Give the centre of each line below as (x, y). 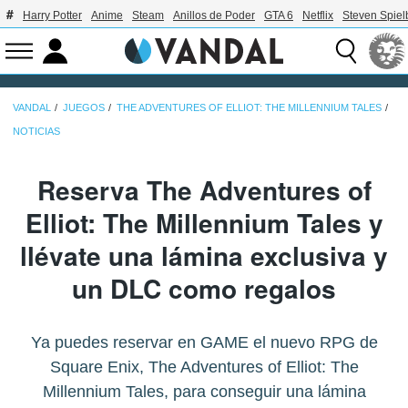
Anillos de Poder (214, 15)
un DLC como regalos (204, 288)
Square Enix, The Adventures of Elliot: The (204, 367)
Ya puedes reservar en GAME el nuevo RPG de (204, 342)
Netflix (318, 15)
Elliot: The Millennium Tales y (204, 222)
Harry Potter (52, 15)
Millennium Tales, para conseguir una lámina (204, 391)
